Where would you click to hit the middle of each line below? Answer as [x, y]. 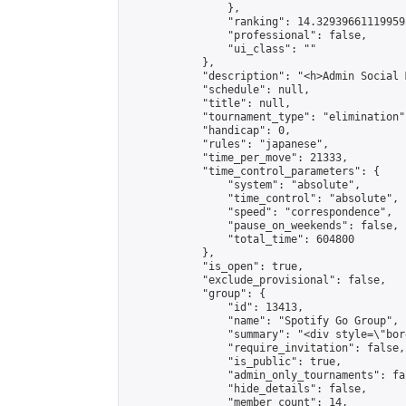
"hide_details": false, [246, 389]
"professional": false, [246, 35]
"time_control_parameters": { [253, 171]
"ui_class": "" [221, 49]
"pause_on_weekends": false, [262, 226]
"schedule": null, [218, 90]
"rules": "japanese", [227, 144]
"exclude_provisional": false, [256, 280]
